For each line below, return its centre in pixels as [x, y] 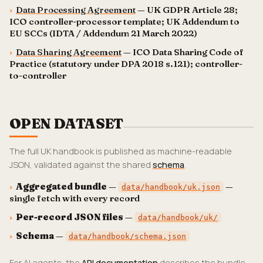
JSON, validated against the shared [81, 165]
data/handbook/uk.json [171, 187]
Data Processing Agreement [76, 10]
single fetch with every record [75, 198]
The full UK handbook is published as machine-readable [121, 151]
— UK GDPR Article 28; [187, 10]
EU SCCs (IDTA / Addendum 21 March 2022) [103, 33]
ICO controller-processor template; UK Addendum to [124, 21]
